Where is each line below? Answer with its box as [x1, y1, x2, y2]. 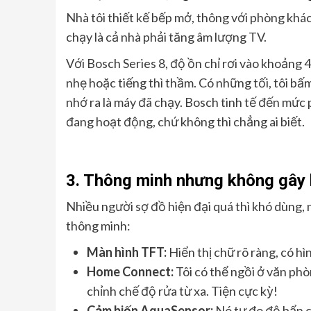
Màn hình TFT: [86, 244, 167, 260]
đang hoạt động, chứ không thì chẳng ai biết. [65, 114, 305, 130]
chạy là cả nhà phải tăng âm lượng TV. [65, 29, 267, 45]
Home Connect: [86, 264, 174, 280]
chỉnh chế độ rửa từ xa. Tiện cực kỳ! [86, 283, 278, 299]
